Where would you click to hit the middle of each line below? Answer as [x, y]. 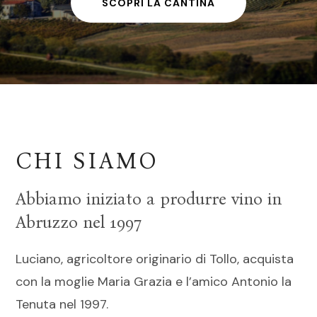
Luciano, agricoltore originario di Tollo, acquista [155, 259]
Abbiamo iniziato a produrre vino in [149, 199]
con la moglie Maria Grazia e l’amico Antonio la [154, 282]
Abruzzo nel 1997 [79, 222]
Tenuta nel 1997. [62, 304]
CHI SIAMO [87, 161]
